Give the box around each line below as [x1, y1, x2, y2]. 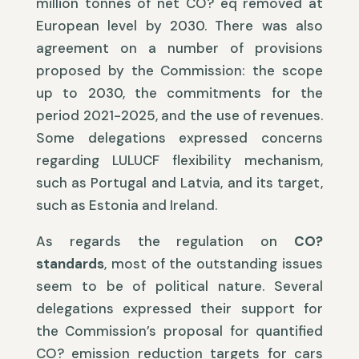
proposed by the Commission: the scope [35, 62, 324, 80]
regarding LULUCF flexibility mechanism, [35, 151, 324, 170]
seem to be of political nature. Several [35, 277, 324, 296]
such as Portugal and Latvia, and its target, [35, 174, 324, 192]
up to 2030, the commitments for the [35, 84, 324, 103]
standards [35, 255, 104, 273]
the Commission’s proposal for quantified [35, 322, 324, 341]
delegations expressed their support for [35, 300, 324, 318]
